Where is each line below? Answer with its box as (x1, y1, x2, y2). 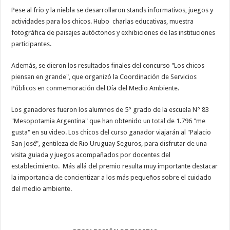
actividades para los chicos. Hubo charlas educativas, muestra (11, 17, 194, 25)
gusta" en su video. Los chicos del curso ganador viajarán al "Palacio (11, 128, 212, 136)
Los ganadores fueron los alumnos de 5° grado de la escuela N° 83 (11, 105, 209, 113)
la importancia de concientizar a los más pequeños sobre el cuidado (11, 173, 212, 181)
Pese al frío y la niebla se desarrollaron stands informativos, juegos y (11, 6, 214, 14)
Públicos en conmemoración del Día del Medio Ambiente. (11, 84, 180, 92)
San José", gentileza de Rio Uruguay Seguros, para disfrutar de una (11, 139, 207, 147)
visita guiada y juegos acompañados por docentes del (11, 150, 171, 159)
